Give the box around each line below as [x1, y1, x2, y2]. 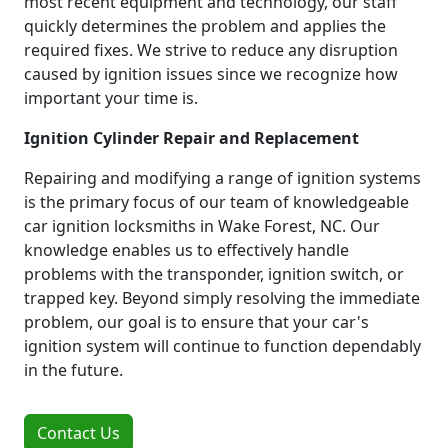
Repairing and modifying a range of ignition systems [24, 166, 421, 189]
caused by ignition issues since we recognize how [24, 62, 398, 85]
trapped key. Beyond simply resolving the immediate [24, 286, 420, 309]
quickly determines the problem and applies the [24, 14, 386, 37]
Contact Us [37, 421, 120, 444]
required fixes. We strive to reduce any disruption [24, 38, 398, 61]
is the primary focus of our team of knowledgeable [24, 190, 409, 213]
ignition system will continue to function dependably [24, 334, 421, 357]
